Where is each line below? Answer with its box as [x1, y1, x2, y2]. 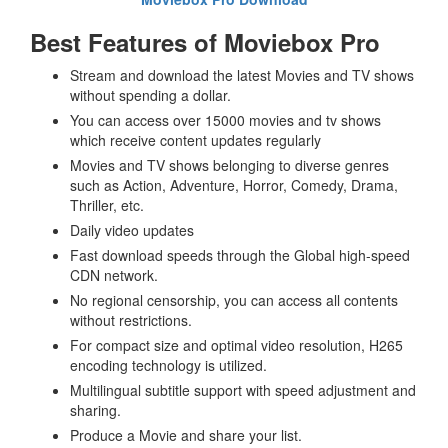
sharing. [70, 400, 121, 421]
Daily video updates [70, 220, 194, 241]
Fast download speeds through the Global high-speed [70, 245, 410, 266]
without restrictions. [70, 310, 192, 331]
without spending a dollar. [70, 85, 231, 106]
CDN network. [70, 265, 158, 286]
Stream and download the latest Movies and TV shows [70, 65, 414, 86]
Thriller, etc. [70, 195, 144, 216]
